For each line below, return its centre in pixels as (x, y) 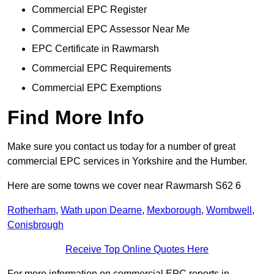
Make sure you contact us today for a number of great (121, 147)
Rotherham (31, 210)
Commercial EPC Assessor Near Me (111, 29)
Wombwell (229, 210)
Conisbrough (35, 225)
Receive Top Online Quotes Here (137, 250)
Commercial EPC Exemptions (97, 88)
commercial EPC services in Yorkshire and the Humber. (127, 161)
